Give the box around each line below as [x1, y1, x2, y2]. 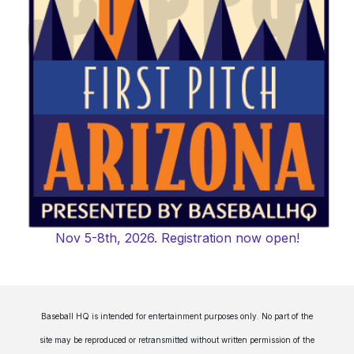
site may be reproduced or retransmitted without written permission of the [40, 334, 314, 345]
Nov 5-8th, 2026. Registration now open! [55, 229, 299, 246]
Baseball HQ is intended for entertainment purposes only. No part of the [41, 311, 313, 321]
